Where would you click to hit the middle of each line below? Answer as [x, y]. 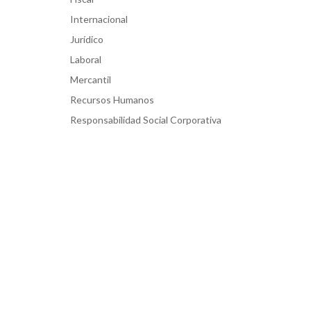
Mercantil [91, 79]
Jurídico [87, 39]
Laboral [86, 59]
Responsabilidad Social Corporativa [146, 119]
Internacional [99, 19]
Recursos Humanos [112, 99]
